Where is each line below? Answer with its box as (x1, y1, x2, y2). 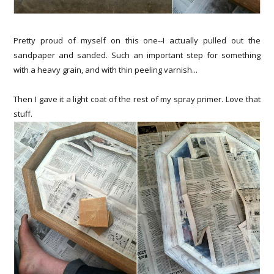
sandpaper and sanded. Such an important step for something (13, 50, 261, 61)
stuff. (13, 108, 33, 120)
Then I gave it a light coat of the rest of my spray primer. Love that (13, 94, 261, 105)
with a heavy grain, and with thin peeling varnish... (13, 64, 198, 76)
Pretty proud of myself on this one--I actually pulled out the (13, 35, 261, 46)
